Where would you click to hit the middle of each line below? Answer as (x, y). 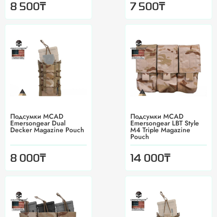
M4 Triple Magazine (160, 130)
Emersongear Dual (38, 123)
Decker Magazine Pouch (47, 130)
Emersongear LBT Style (165, 123)
